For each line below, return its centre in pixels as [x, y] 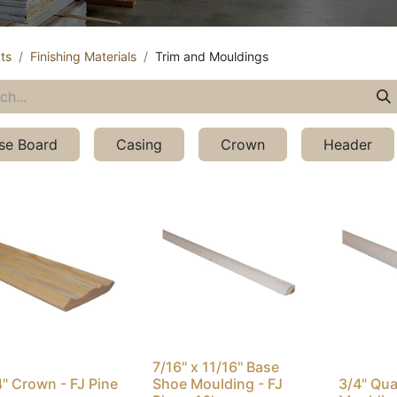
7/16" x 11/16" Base [216, 366]
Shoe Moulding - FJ [218, 383]
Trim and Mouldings [212, 56]
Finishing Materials [83, 56]
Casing [139, 144]
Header [348, 144]
